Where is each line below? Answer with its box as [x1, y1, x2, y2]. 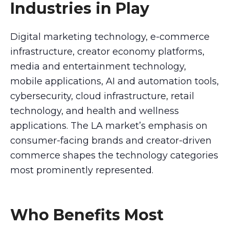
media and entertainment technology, [10, 60, 186, 72]
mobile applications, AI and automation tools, [10, 75, 219, 87]
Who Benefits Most [10, 205, 164, 224]
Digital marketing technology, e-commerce [10, 31, 210, 42]
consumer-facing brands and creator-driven [10, 134, 212, 146]
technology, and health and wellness [10, 105, 179, 117]
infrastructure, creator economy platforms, [10, 45, 204, 57]
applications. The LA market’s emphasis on [10, 120, 208, 131]
